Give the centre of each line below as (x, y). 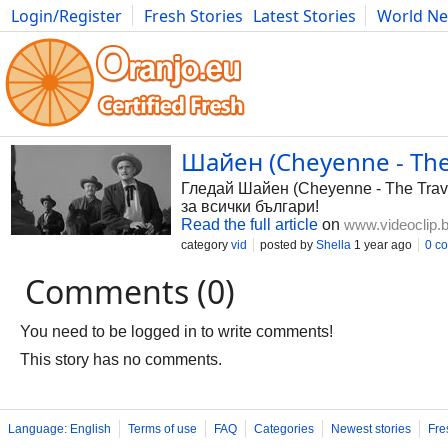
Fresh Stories (193, 16)
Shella (333, 245)
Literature (407, 38)
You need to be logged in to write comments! (176, 331)
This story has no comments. (121, 359)
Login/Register (66, 16)
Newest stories (371, 429)
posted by (288, 245)
